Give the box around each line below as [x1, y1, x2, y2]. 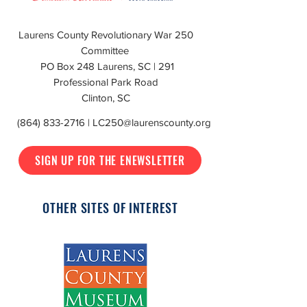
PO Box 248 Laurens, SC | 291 [38, 60, 174, 72]
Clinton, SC [82, 92, 130, 103]
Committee [80, 45, 132, 56]
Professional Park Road [53, 76, 158, 88]
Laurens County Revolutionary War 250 [19, 29, 193, 40]
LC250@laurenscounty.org [92, 116, 211, 128]
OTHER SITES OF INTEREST [42, 199, 178, 217]
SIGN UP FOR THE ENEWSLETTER [35, 152, 185, 169]
